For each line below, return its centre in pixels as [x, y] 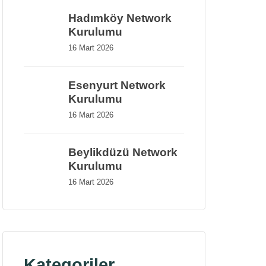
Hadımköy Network [120, 18]
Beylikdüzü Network [123, 152]
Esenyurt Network [117, 85]
